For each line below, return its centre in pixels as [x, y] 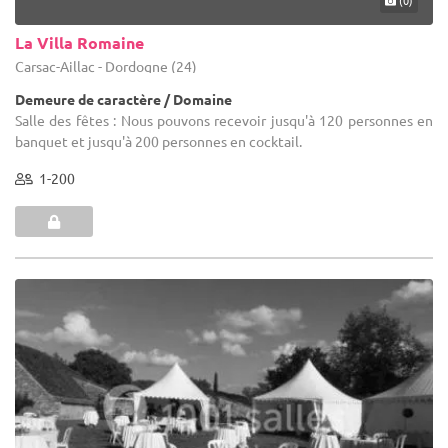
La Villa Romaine [79, 42]
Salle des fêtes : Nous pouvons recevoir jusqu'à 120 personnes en [224, 119]
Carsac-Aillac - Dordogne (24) [106, 65]
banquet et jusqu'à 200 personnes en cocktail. [158, 140]
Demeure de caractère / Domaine [123, 98]
